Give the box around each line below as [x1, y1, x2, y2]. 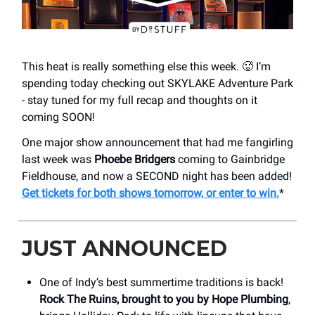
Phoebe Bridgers [94, 152, 178, 166]
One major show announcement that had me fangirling [22, 135, 293, 149]
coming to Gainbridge [178, 152, 285, 166]
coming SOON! [22, 110, 95, 124]
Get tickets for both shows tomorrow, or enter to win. [22, 186, 279, 200]
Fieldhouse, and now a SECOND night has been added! [22, 169, 292, 183]
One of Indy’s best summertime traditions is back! [39, 275, 283, 289]
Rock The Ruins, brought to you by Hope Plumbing [39, 292, 288, 306]
